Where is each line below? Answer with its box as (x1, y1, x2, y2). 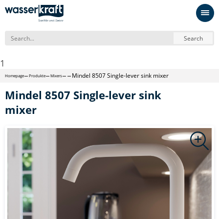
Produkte (29, 73, 45, 78)
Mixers (50, 73, 62, 78)
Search (183, 34, 203, 43)
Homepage (5, 73, 24, 78)
